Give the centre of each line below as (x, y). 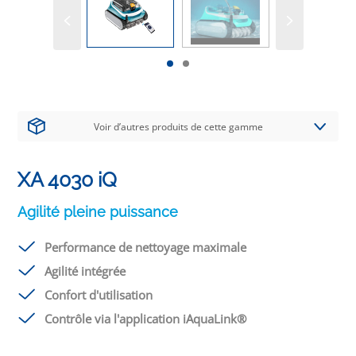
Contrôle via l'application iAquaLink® (146, 318)
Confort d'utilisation (99, 294)
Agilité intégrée (85, 271)
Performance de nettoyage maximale (146, 247)
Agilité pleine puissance (98, 212)
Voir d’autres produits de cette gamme (178, 126)
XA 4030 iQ (68, 180)
